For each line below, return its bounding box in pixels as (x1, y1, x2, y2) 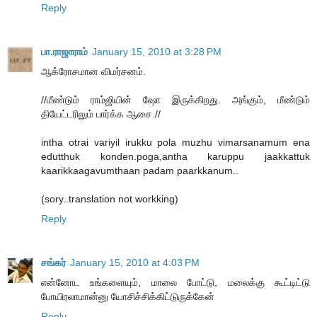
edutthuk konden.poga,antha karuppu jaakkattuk (41, 151, 310, 163)
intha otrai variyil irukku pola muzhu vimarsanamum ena (41, 137, 310, 149)
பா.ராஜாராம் (41, 46, 88, 58)
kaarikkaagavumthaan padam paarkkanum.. (41, 165, 238, 177)
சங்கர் (41, 257, 66, 268)
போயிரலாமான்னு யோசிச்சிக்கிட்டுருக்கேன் (41, 291, 214, 302)
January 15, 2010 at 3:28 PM (92, 46, 221, 58)
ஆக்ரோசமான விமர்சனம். (41, 66, 146, 78)
